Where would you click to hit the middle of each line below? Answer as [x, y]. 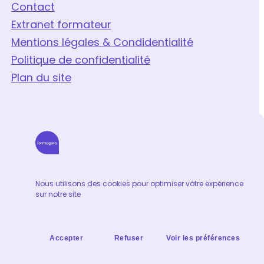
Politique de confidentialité [80, 60]
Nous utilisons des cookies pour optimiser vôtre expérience [139, 184]
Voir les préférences [203, 238]
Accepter [67, 238]
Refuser [128, 238]
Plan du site [41, 77]
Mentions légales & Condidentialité [102, 42]
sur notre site [58, 194]
